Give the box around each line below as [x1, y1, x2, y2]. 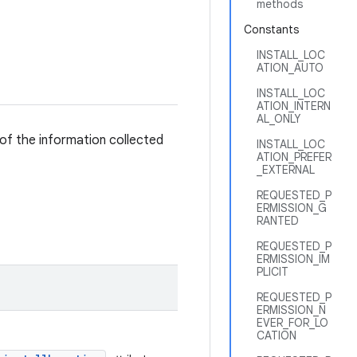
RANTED [257, 214, 299, 228]
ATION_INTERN [257, 99, 331, 113]
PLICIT [257, 265, 288, 279]
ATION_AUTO [257, 61, 324, 75]
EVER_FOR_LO [257, 316, 328, 330]
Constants [244, 22, 299, 37]
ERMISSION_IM [257, 252, 330, 266]
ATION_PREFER [257, 150, 331, 164]
